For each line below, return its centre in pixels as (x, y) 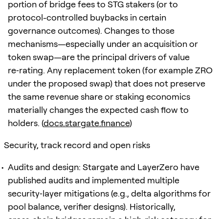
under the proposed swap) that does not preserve (107, 83)
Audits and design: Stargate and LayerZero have (104, 167)
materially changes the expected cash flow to (98, 109)
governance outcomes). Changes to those (91, 30)
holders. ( (26, 123)
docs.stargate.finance (87, 123)
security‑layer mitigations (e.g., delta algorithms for (109, 193)
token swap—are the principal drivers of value (99, 57)
